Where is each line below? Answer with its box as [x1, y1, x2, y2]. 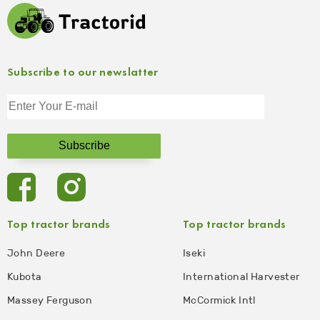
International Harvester [183, 270, 300, 283]
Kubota [7, 270, 42, 283]
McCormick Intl [183, 294, 256, 306]
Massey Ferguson [7, 294, 93, 306]
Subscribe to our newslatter [7, 66, 159, 79]
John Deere [7, 246, 66, 259]
